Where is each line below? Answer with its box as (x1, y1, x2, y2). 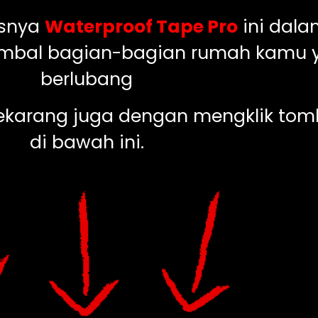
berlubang (40, 67, 133, 92)
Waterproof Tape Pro (45, 14, 238, 40)
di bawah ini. (29, 129, 144, 155)
